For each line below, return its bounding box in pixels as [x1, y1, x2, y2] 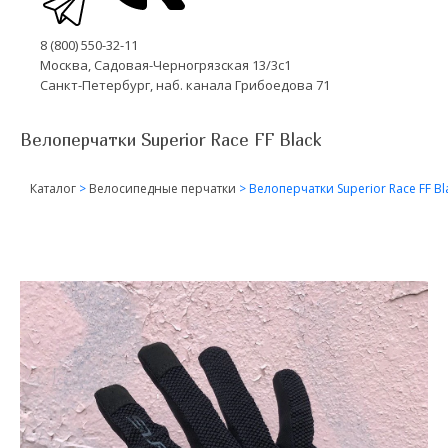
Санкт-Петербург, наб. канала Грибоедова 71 [40, 75, 330, 94]
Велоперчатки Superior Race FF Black [20, 128, 321, 150]
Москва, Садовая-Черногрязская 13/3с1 [40, 55, 291, 74]
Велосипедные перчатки [89, 179, 236, 197]
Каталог [30, 179, 76, 197]
